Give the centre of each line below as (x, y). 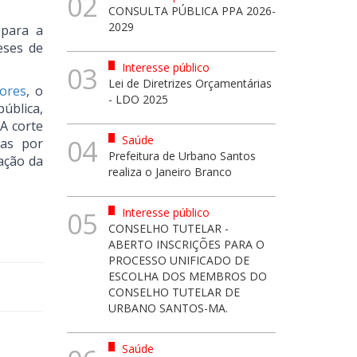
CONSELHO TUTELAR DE (174, 292)
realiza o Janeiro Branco (170, 172)
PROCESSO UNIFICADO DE (179, 260)
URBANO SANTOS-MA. (168, 308)
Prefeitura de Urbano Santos (182, 156)
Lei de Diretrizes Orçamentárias (190, 83)
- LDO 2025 (138, 99)
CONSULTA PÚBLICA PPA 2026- (192, 11)
